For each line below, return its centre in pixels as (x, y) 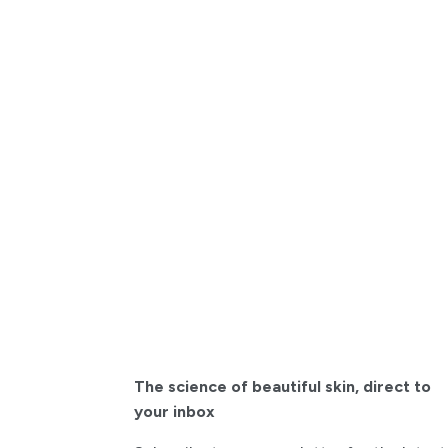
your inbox (175, 411)
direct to (395, 386)
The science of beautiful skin (245, 386)
